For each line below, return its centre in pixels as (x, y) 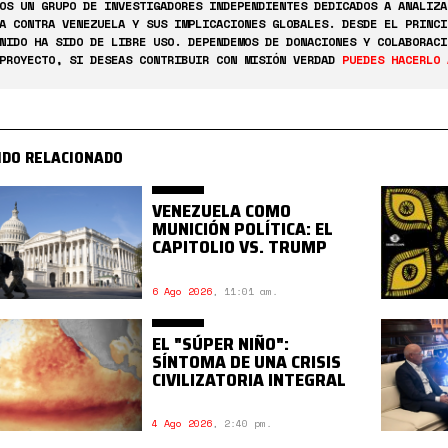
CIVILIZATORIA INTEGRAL (249, 379)
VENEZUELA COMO (222, 211)
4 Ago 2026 (182, 424)
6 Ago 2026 (182, 291)
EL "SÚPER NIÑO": (221, 343)
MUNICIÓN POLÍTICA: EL (243, 229)
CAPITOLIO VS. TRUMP (240, 247)
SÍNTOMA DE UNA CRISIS (247, 361)
